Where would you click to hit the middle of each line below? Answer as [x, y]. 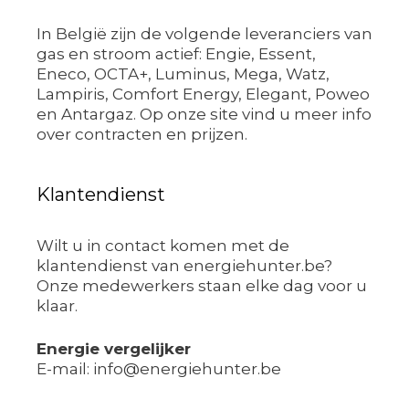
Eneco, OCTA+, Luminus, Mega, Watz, [183, 73]
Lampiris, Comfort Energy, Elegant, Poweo [203, 94]
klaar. [57, 305]
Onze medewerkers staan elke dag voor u [202, 285]
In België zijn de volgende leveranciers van [204, 33]
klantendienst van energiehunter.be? [184, 265]
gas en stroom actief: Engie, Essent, [176, 53]
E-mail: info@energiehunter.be [159, 369]
